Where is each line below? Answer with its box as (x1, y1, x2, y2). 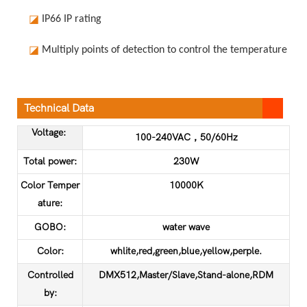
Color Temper (21, 179, 79, 191)
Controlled (27, 269, 73, 281)
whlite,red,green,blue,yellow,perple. (110, 245, 262, 257)
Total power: (23, 155, 77, 167)
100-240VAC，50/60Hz (134, 131, 238, 143)
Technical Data (24, 101, 94, 114)
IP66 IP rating (41, 13, 101, 25)
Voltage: (32, 126, 69, 138)
